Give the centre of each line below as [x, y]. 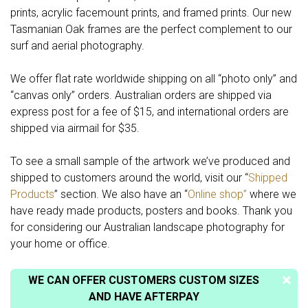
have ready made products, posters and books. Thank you [151, 211]
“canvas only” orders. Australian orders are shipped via [141, 95]
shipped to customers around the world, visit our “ [129, 178]
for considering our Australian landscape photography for [147, 227]
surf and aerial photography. [77, 46]
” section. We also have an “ [121, 194]
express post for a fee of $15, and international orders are [150, 112]
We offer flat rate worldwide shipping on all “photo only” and [154, 79]
